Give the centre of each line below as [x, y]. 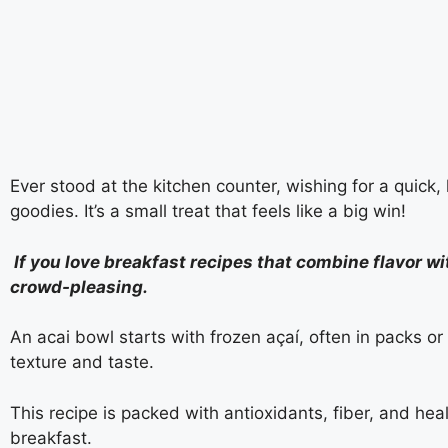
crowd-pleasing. [79, 286]
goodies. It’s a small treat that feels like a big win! [210, 211]
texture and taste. [82, 362]
